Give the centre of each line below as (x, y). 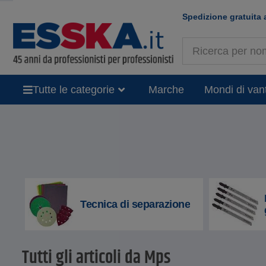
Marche (166, 89)
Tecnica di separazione (135, 205)
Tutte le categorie (74, 89)
